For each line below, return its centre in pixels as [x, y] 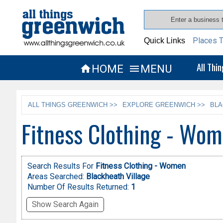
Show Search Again [65, 205]
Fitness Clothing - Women [140, 166]
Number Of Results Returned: [79, 187]
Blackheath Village [118, 177]
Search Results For [61, 166]
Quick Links [165, 41]
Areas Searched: [56, 177]
